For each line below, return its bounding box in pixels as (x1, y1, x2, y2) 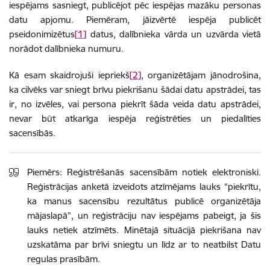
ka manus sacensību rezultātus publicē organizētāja (27, 195, 261, 207)
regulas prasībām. (27, 253, 100, 265)
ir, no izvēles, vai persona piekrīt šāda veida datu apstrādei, (9, 98, 261, 110)
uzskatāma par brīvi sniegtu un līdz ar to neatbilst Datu (27, 238, 261, 250)
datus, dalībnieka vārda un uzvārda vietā (86, 28, 261, 40)
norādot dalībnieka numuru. (9, 42, 131, 54)
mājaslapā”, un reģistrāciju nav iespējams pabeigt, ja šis (27, 209, 261, 221)
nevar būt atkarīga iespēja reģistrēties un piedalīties (9, 112, 261, 124)
